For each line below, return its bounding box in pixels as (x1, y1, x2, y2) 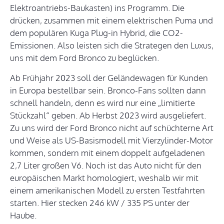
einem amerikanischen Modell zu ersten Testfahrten (10, 185, 205, 196)
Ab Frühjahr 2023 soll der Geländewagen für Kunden (10, 72, 208, 83)
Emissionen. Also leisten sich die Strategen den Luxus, (10, 40, 213, 51)
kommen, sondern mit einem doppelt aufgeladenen (10, 147, 205, 158)
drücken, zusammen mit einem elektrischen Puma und (10, 15, 213, 26)
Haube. (10, 210, 36, 221)
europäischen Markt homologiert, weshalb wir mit (10, 172, 198, 183)
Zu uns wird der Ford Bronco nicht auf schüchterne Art (10, 122, 213, 133)
